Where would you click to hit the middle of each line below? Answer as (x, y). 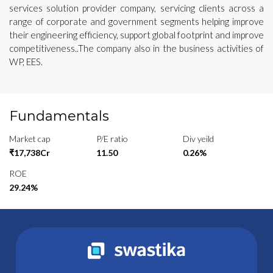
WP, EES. (26, 61)
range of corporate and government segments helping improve (136, 21)
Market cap (30, 138)
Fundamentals (59, 116)
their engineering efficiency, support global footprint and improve (136, 34)
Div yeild (199, 138)
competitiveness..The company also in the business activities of (136, 48)
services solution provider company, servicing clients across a (136, 8)
